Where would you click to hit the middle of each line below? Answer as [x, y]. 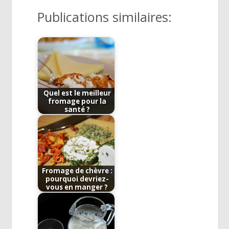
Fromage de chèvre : [77, 170]
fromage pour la [77, 101]
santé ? [77, 109]
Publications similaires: [105, 17]
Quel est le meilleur [77, 93]
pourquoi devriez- [77, 179]
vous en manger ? [77, 187]
